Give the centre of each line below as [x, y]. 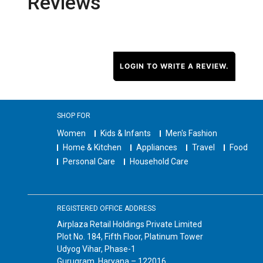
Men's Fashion [191, 134]
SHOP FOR [74, 116]
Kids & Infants [126, 134]
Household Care [159, 162]
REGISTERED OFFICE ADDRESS [106, 208]
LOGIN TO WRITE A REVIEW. [174, 66]
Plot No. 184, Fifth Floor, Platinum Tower [130, 236]
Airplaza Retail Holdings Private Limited [129, 224]
